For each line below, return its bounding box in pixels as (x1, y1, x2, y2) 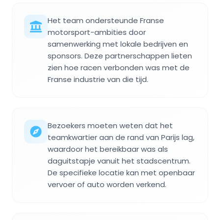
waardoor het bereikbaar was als (48, 143, 168, 154)
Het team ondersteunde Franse (48, 15, 164, 26)
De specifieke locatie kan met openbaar (48, 167, 195, 178)
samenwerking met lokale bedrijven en (48, 38, 188, 49)
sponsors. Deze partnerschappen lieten (48, 50, 192, 61)
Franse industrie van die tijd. (48, 74, 148, 84)
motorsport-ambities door (48, 27, 146, 37)
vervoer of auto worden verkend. (48, 179, 166, 190)
